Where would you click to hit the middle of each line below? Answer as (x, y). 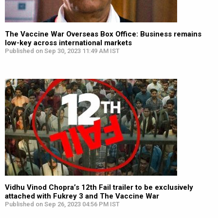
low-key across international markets (68, 43)
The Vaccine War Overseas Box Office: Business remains (103, 34)
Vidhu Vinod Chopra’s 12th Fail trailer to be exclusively (99, 187)
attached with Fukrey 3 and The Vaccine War (82, 196)
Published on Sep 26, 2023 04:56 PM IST (62, 204)
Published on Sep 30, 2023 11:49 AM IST (62, 51)
